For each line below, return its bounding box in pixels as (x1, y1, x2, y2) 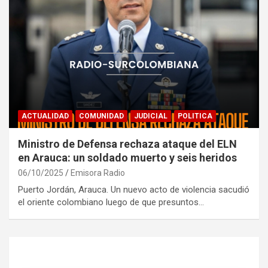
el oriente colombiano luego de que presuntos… (18, 196, 204, 208)
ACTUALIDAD (22, 111, 69, 120)
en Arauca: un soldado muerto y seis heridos (18, 151, 237, 164)
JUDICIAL (134, 111, 167, 120)
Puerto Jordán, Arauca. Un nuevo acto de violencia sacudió (18, 184, 249, 195)
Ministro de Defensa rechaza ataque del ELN (18, 137, 237, 150)
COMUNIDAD (79, 111, 124, 120)
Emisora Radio (71, 167, 125, 178)
